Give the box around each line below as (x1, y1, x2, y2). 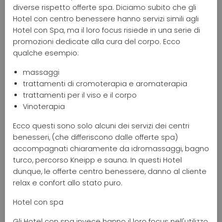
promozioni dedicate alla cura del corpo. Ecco (13, 36, 180, 47)
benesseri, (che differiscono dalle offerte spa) (13, 132, 178, 142)
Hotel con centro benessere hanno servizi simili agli (13, 13, 199, 24)
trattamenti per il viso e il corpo (23, 90, 137, 100)
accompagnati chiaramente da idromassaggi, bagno (13, 143, 209, 154)
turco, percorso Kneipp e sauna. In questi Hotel (13, 155, 182, 165)
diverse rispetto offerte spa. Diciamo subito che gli (13, 2, 196, 12)
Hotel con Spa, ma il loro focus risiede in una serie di (13, 25, 200, 35)
